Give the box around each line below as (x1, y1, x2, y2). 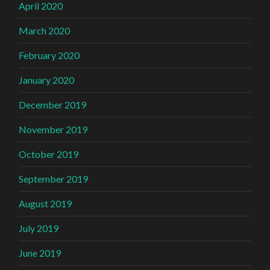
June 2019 (19, 246, 61, 259)
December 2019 (19, 98, 87, 110)
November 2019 (19, 123, 88, 135)
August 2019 (19, 197, 72, 209)
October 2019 (19, 148, 79, 160)
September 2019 (19, 172, 89, 184)
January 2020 (19, 74, 75, 86)
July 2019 (19, 222, 59, 234)
